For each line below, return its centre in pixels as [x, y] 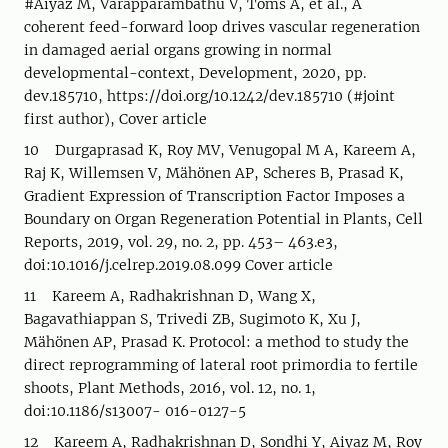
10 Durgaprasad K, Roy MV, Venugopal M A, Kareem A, [220, 150]
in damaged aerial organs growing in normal [178, 50]
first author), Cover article [117, 119]
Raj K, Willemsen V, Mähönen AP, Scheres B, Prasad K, [214, 173]
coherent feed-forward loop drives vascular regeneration [222, 27]
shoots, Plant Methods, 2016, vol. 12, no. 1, [170, 388]
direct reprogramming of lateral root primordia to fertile [221, 365]
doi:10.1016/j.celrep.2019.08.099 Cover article [180, 265]
